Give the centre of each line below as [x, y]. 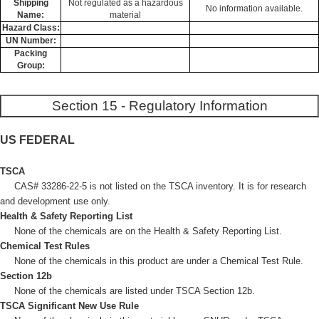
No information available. [254, 9]
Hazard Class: [31, 28]
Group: [31, 66]
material [125, 15]
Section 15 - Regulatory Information [159, 106]
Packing [31, 53]
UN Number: [31, 41]
